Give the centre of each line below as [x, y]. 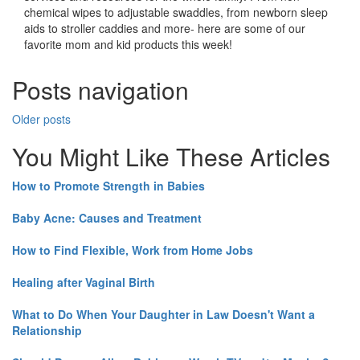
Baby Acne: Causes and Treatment [107, 218]
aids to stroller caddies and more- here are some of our [165, 29]
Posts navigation [100, 90]
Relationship [47, 331]
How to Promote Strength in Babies [108, 186]
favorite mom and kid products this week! [128, 45]
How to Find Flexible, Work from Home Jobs [133, 250]
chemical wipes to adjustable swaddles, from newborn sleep [176, 12]
